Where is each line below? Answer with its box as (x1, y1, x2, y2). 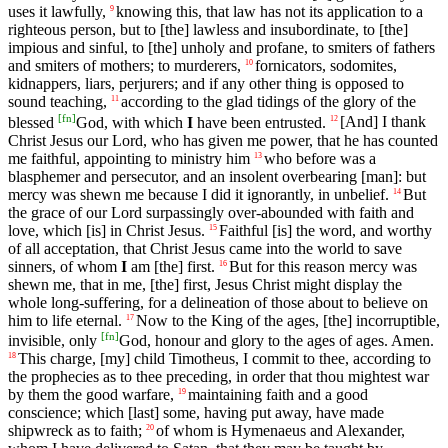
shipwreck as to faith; (8, 422, 142, 440)
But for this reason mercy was (229, 257, 417, 275)
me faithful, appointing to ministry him (8, 149, 250, 167)
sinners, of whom (8, 257, 121, 275)
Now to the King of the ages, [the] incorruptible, (136, 311, 440, 329)
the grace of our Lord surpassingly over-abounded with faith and (8, 203, 414, 221)
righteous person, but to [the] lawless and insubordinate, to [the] (8, 21, 408, 39)
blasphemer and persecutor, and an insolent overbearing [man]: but (8, 167, 426, 185)
